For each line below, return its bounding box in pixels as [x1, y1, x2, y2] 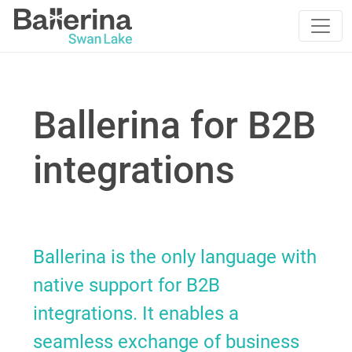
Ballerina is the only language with [33, 246, 317, 268]
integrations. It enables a [33, 302, 240, 324]
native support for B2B [33, 274, 221, 296]
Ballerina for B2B [33, 103, 317, 148]
